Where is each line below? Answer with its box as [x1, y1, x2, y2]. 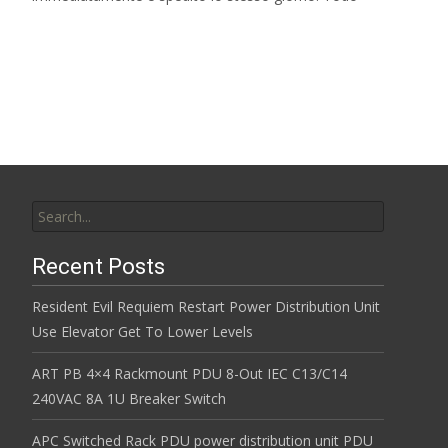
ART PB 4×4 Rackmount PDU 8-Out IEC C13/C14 [32, 364, 347, 383]
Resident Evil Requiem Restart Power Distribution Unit [32, 297, 380, 316]
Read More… [32, 23, 121, 42]
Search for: [32, 188, 102, 207]
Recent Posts [32, 254, 165, 279]
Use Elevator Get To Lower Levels [32, 322, 253, 341]
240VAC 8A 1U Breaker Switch [32, 389, 226, 408]
